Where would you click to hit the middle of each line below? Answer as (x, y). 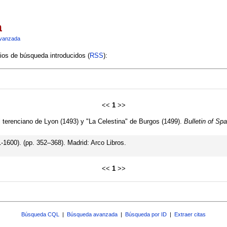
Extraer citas (190, 214)
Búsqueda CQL (40, 214)
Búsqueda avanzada (92, 214)
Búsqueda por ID (146, 214)
